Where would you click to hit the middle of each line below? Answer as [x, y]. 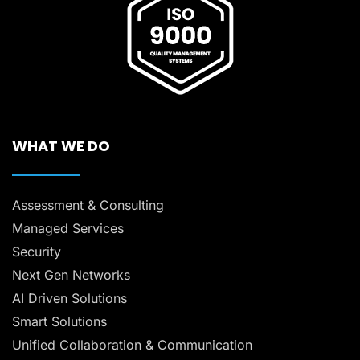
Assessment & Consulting [88, 205]
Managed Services [68, 229]
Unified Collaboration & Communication [132, 345]
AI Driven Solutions [70, 299]
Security [37, 252]
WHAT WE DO [61, 146]
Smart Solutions [59, 322]
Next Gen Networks [71, 275]
